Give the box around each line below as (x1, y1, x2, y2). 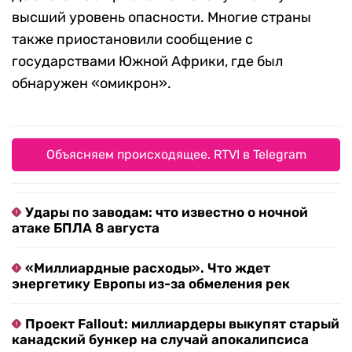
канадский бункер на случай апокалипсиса (12, 332, 309, 348)
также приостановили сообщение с (12, 31, 253, 49)
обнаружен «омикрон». (12, 75, 171, 93)
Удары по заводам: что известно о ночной (25, 204, 308, 221)
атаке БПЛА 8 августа (12, 220, 159, 236)
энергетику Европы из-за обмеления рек (12, 276, 290, 292)
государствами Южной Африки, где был (12, 53, 283, 71)
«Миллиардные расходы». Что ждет (25, 260, 270, 277)
